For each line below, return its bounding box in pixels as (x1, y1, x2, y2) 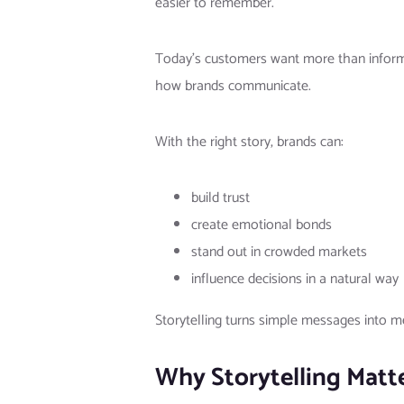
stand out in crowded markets (191, 240, 367, 265)
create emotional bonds (191, 213, 332, 238)
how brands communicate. (155, 74, 311, 99)
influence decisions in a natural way (191, 267, 399, 292)
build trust (191, 186, 250, 211)
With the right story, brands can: (155, 130, 344, 155)
